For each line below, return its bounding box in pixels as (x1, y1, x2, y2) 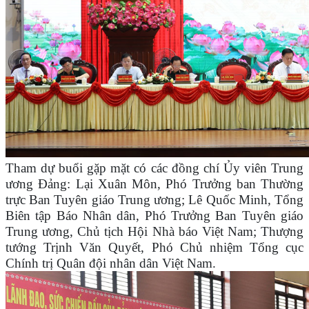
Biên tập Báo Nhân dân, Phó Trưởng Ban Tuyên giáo (6, 208, 303, 223)
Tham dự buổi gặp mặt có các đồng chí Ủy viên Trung (6, 161, 303, 176)
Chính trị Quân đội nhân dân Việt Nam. (6, 256, 216, 271)
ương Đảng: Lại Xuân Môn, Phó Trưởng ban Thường (6, 177, 303, 192)
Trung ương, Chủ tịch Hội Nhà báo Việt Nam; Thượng (6, 224, 303, 239)
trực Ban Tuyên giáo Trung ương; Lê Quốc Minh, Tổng (6, 192, 303, 208)
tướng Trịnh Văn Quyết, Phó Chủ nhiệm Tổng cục (6, 240, 303, 255)
